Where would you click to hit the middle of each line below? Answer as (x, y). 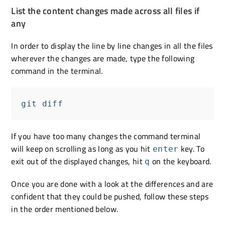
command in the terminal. (57, 71)
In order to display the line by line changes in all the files (112, 45)
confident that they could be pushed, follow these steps (110, 196)
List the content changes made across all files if (105, 11)
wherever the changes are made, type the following (103, 58)
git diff (42, 103)
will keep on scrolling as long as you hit (82, 148)
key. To (191, 148)
